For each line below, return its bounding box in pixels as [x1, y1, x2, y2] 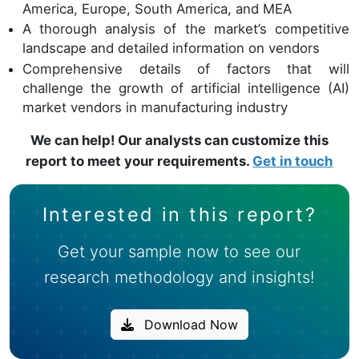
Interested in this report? [42, 202, 317, 226]
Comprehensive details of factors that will [22, 60, 349, 77]
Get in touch [252, 152, 333, 169]
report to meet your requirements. [26, 152, 253, 169]
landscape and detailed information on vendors [22, 40, 320, 57]
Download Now [139, 316, 238, 333]
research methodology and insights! [44, 267, 315, 287]
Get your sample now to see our [58, 241, 301, 261]
